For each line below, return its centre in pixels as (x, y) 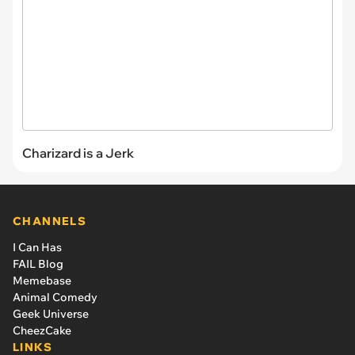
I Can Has (37, 247)
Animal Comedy (55, 297)
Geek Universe (51, 313)
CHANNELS (50, 221)
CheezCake (42, 330)
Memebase (42, 280)
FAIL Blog (38, 263)
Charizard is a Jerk (78, 153)
